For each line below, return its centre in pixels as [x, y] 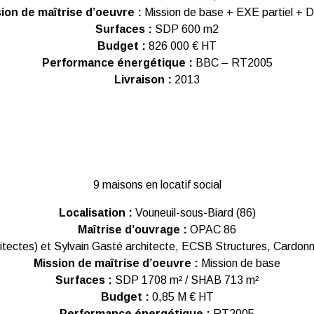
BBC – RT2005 [234, 63]
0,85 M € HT [183, 297]
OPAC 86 [212, 230]
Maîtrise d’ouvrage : [132, 230]
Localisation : [95, 213]
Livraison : [144, 80]
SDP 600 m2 [185, 29]
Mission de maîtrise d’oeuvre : [116, 263]
